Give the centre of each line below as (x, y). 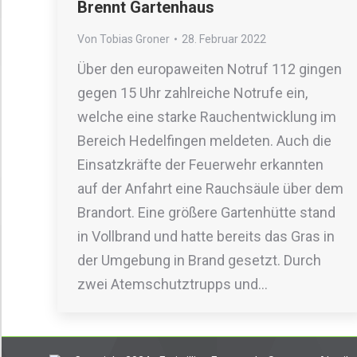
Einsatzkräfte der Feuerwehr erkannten (200, 165)
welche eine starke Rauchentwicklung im (207, 117)
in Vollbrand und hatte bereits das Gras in (206, 236)
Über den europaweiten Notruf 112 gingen (210, 69)
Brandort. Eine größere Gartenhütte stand (206, 212)
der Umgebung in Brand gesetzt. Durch (199, 260)
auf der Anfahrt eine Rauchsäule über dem (210, 188)
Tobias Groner (135, 39)
